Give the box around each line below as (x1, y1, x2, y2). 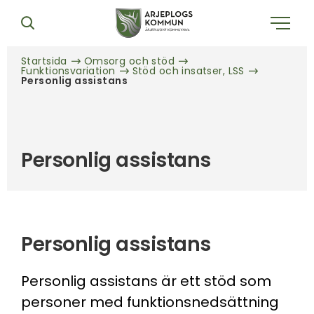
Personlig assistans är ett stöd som (21, 271, 271, 291)
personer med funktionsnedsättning (21, 292, 279, 312)
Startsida (21, 54, 67, 68)
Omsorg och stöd (83, 54, 175, 68)
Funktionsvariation (21, 64, 116, 78)
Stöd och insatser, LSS (132, 64, 245, 78)
